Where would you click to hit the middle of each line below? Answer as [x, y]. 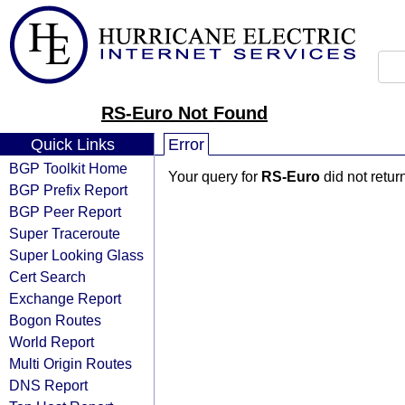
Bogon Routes [55, 320]
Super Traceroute [65, 233]
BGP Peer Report [65, 212]
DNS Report [48, 385]
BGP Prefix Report [68, 190]
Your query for [215, 177]
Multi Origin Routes [71, 363]
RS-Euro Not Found [184, 113]
